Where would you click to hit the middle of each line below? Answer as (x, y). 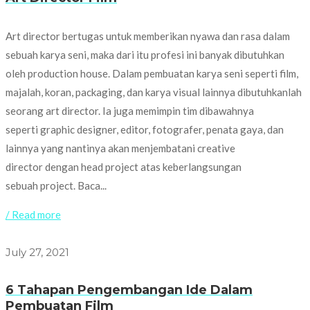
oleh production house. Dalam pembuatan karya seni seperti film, (152, 74)
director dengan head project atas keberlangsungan (124, 167)
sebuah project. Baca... (56, 186)
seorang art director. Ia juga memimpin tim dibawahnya (130, 111)
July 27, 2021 (37, 253)
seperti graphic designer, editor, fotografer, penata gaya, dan (145, 130)
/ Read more (33, 215)
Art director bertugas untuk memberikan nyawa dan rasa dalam (148, 36)
